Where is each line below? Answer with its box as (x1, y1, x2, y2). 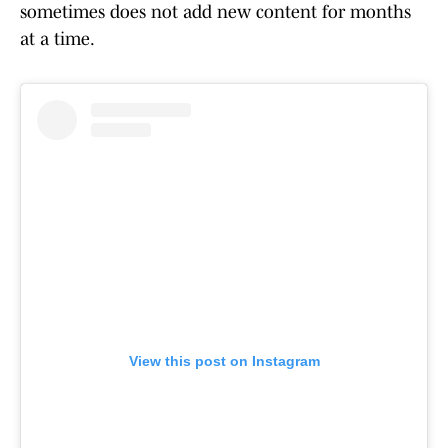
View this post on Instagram (128, 353, 320, 370)
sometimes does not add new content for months (20, 2, 411, 23)
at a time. (20, 29, 95, 50)
